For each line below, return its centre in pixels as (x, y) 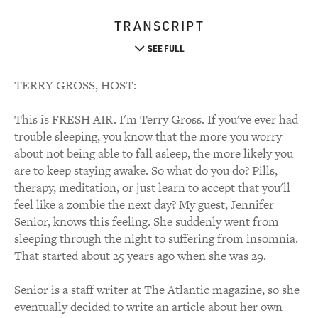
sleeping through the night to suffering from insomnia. (156, 238)
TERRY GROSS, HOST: (75, 85)
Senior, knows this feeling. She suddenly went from (147, 221)
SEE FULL (166, 48)
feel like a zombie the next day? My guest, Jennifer (144, 204)
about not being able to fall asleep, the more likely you (154, 153)
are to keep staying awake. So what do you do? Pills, (146, 170)
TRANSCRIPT (159, 26)
